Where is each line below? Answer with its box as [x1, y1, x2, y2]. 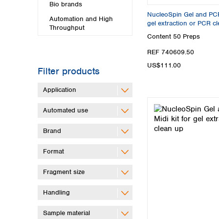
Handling [43, 188, 70, 197]
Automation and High [49, 15, 113, 23]
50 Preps [173, 32, 200, 41]
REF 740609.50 [147, 47, 194, 56]
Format [43, 147, 64, 155]
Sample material [43, 208, 90, 217]
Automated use [43, 106, 88, 114]
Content [147, 32, 173, 41]
